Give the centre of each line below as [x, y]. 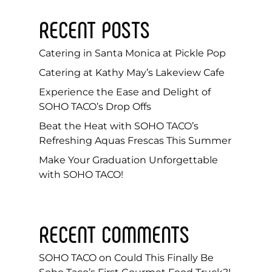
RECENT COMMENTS [114, 233]
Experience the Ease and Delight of [125, 92]
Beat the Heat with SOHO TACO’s [119, 126]
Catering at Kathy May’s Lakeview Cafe [132, 72]
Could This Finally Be [164, 257]
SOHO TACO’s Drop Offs [95, 106]
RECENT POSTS [94, 29]
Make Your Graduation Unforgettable [128, 160]
